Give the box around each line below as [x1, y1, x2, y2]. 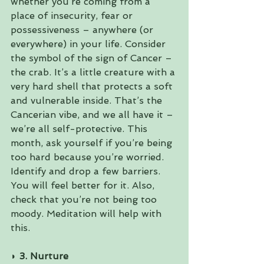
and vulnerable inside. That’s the [11, 95, 165, 107]
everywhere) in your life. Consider [11, 38, 169, 50]
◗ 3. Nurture [11, 250, 71, 262]
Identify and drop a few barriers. [11, 166, 163, 177]
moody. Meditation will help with [11, 208, 164, 220]
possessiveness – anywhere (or [11, 24, 156, 36]
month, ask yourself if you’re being [11, 137, 175, 149]
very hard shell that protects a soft [11, 81, 176, 93]
